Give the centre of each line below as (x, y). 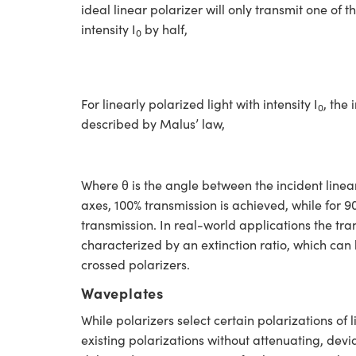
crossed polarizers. (135, 265)
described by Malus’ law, (153, 124)
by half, (164, 29)
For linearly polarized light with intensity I (199, 104)
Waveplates (122, 293)
